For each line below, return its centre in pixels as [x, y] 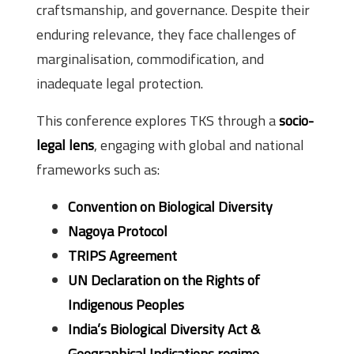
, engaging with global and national [199, 145]
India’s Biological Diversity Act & [164, 330]
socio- [296, 121]
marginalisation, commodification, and [150, 59]
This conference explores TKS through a [158, 121]
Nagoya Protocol [118, 232]
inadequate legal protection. [120, 84]
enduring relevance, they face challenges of [166, 35]
